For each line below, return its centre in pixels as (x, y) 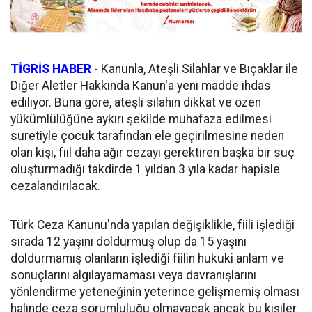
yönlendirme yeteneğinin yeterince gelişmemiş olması (155, 292)
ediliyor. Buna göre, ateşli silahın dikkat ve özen (136, 103)
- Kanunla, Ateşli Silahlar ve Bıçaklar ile (195, 69)
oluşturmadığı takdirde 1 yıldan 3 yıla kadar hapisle (145, 170)
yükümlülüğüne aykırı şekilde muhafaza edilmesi (141, 119)
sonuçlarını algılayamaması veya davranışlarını (133, 275)
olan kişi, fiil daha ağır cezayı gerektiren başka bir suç (153, 153)
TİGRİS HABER (51, 69)
